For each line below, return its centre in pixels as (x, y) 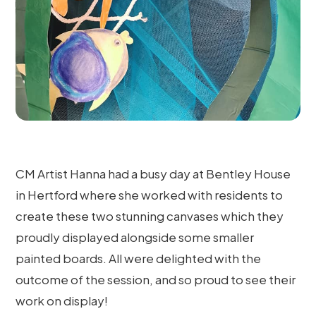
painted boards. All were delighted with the (139, 258)
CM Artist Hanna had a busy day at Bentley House (153, 173)
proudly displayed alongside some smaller (135, 237)
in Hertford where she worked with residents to (150, 194)
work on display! (62, 300)
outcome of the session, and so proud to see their (156, 279)
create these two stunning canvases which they (150, 215)
